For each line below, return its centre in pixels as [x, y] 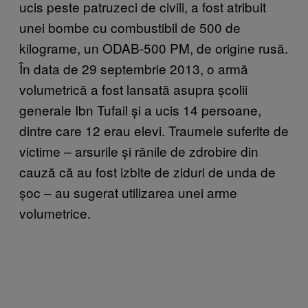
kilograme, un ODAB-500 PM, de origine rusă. [154, 48]
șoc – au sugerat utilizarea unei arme [128, 192]
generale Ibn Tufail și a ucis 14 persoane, [140, 110]
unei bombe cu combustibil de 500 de [130, 27]
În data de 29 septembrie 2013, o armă [134, 69]
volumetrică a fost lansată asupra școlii [133, 89]
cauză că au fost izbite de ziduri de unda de [147, 172]
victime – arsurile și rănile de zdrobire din [139, 151]
